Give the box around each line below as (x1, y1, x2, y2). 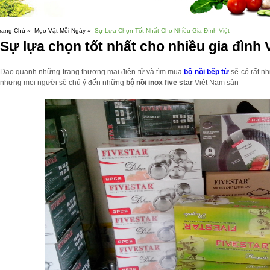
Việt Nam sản (193, 78, 240, 87)
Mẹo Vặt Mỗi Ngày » (34, 27, 91, 34)
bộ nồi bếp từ (184, 67, 230, 76)
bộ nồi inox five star (126, 78, 193, 87)
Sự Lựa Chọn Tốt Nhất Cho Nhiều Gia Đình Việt (95, 27, 230, 34)
